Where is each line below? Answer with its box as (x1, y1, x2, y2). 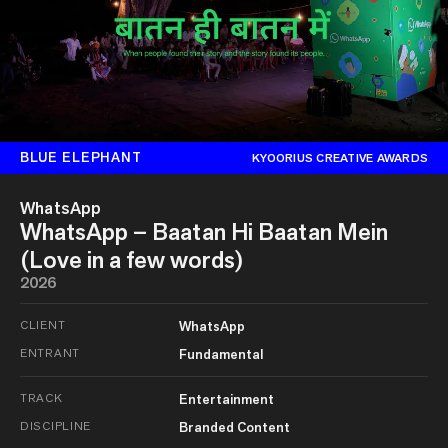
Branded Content (178, 417, 290, 436)
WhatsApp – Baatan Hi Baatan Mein (20, 215, 388, 247)
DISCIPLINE (20, 417, 92, 433)
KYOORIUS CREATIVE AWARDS (252, 149, 428, 166)
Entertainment (178, 389, 274, 408)
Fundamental (178, 344, 263, 363)
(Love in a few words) (20, 243, 243, 275)
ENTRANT (20, 344, 81, 360)
